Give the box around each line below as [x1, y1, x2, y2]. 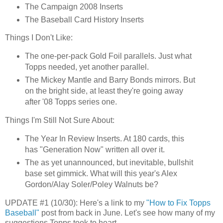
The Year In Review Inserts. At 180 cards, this [24, 134, 184, 143]
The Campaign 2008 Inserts [24, 2, 123, 11]
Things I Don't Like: [5, 33, 73, 42]
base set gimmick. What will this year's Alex [24, 169, 177, 178]
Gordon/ [24, 180, 53, 189]
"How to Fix [146, 198, 189, 207]
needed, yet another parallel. [46, 63, 149, 72]
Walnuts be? [112, 180, 158, 189]
